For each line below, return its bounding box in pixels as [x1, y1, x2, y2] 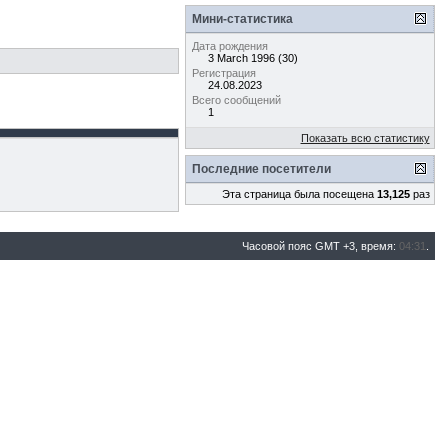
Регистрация [191, 67, 256, 79]
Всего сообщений [191, 94, 281, 106]
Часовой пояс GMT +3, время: [241, 240, 399, 252]
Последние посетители [191, 162, 331, 176]
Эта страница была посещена [221, 188, 377, 200]
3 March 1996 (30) [207, 52, 298, 64]
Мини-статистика [191, 12, 293, 26]
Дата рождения [191, 40, 268, 52]
